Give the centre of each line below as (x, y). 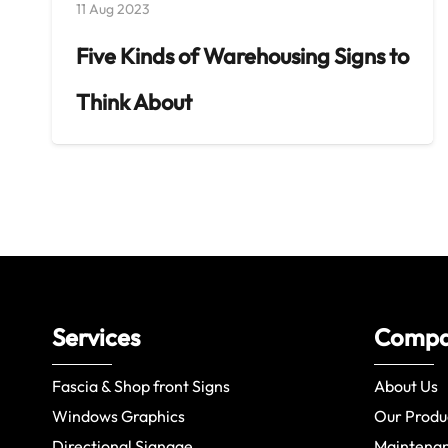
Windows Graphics (118, 416)
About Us (406, 386)
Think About (134, 101)
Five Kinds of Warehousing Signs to (242, 55)
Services (96, 337)
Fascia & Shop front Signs (141, 386)
